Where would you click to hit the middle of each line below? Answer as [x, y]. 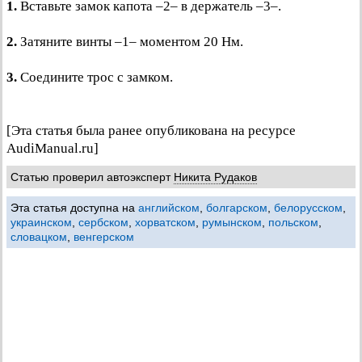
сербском [103, 222]
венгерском [104, 237]
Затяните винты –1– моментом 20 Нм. [130, 42]
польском [293, 222]
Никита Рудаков [215, 177]
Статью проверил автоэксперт [92, 177]
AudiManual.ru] [53, 148]
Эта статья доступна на [74, 208]
